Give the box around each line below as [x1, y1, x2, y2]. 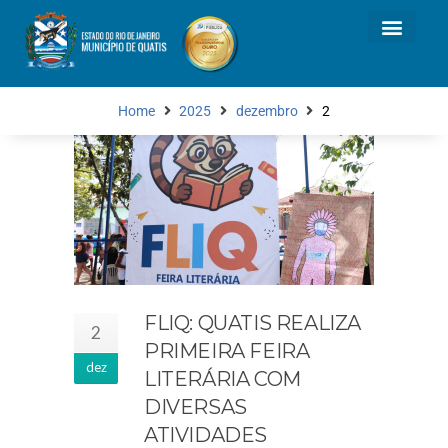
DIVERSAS [144, 395, 247, 419]
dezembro [235, 103, 298, 120]
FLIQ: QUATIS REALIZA [144, 311, 362, 335]
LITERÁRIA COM [144, 367, 301, 391]
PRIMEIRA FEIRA [144, 339, 310, 363]
